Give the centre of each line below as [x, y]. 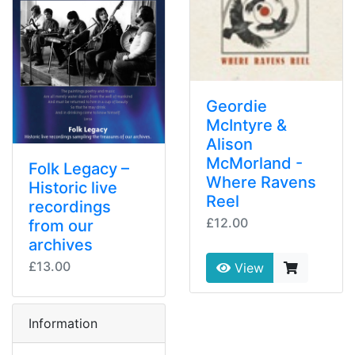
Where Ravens [261, 182]
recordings [70, 207]
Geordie [237, 106]
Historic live [73, 188]
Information [63, 324]
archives [61, 245]
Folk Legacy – [79, 169]
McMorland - [254, 163]
